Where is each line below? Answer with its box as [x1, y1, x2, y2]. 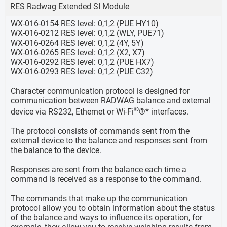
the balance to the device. [11, 145, 103, 156]
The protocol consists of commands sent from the [11, 126, 190, 136]
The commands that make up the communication [11, 194, 187, 204]
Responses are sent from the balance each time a [11, 165, 186, 175]
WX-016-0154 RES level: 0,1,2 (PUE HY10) [11, 19, 159, 29]
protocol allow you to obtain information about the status [11, 203, 215, 213]
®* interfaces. [139, 107, 188, 117]
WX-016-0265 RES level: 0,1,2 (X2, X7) [11, 48, 145, 58]
